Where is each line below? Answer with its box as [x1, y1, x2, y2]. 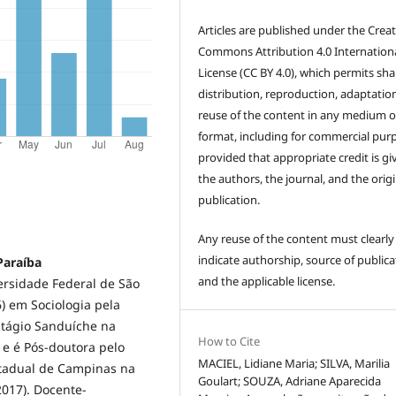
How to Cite [198, 333, 261, 350]
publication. [198, 192, 261, 209]
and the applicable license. [198, 273, 336, 290]
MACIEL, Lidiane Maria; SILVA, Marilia [198, 355, 391, 372]
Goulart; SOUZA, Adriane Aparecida [198, 373, 382, 390]
